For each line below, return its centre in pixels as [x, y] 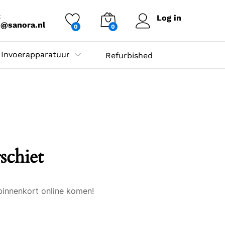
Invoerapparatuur [35, 54]
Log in [169, 18]
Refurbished [129, 55]
